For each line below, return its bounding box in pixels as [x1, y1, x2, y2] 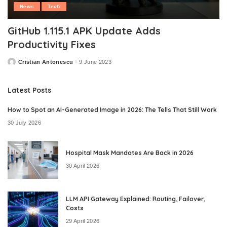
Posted [7, 60, 27, 67]
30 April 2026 [66, 162, 100, 169]
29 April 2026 [66, 217, 100, 224]
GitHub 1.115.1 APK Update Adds [8, 24, 161, 37]
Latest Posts [8, 86, 51, 95]
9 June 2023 [79, 58, 111, 65]
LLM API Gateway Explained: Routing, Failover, [66, 195, 205, 203]
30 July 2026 [8, 119, 42, 126]
